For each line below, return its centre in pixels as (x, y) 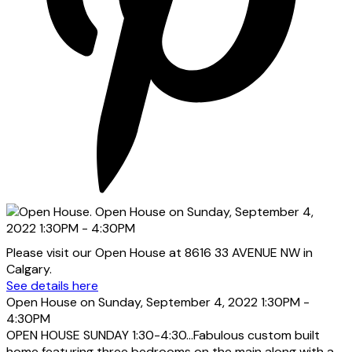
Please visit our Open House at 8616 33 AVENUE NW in (159, 252)
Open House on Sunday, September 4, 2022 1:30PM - (158, 302)
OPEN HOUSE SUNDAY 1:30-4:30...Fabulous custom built (163, 335)
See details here (52, 285)
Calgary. (29, 269)
